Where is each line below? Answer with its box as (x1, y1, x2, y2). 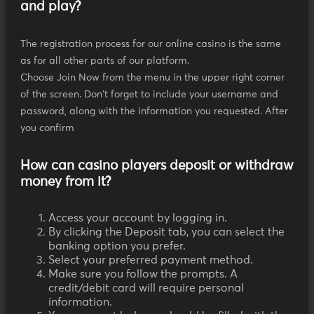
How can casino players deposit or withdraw (20, 159, 294, 173)
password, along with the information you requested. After (20, 107, 288, 117)
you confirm (20, 123, 74, 134)
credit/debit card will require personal (48, 282, 244, 294)
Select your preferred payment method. (48, 254, 253, 266)
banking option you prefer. (48, 240, 186, 252)
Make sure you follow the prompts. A (48, 268, 238, 280)
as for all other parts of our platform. (20, 56, 189, 67)
